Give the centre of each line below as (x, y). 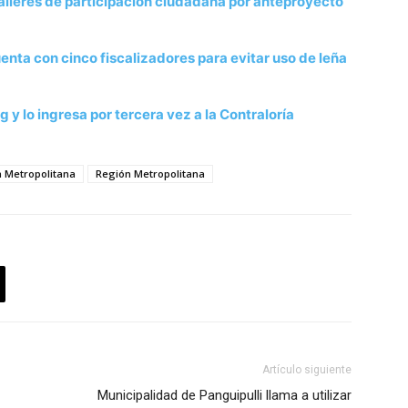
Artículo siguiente (307, 370)
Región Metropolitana (150, 174)
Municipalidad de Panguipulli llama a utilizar (224, 396)
